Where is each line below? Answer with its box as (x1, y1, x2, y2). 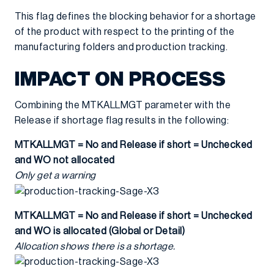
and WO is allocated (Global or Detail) (15, 226, 185, 236)
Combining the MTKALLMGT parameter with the (15, 100, 231, 111)
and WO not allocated (15, 155, 115, 166)
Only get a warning (15, 171, 96, 181)
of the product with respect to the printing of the (15, 27, 235, 37)
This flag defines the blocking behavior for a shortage (15, 12, 256, 22)
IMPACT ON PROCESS (15, 70, 226, 90)
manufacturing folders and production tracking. (15, 42, 228, 53)
